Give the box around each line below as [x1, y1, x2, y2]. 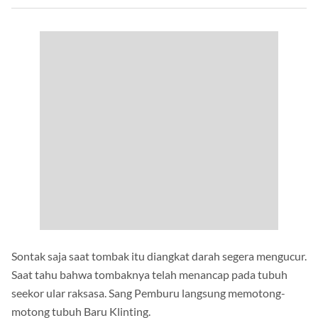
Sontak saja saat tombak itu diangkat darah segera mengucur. [11, 249, 307, 263]
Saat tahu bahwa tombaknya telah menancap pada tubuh [11, 268, 287, 282]
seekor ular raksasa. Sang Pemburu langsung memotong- [11, 286, 285, 300]
